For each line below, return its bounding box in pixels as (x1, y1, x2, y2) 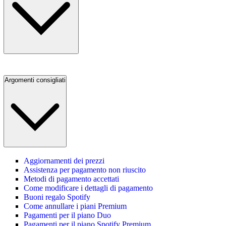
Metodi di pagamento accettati (24, 175, 119, 184)
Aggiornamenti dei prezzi (24, 156, 104, 165)
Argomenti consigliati (5, 76, 66, 84)
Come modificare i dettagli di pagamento (24, 184, 153, 193)
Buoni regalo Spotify (24, 193, 90, 202)
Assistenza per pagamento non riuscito (24, 165, 146, 175)
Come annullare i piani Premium (24, 202, 127, 211)
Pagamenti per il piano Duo (24, 211, 111, 220)
